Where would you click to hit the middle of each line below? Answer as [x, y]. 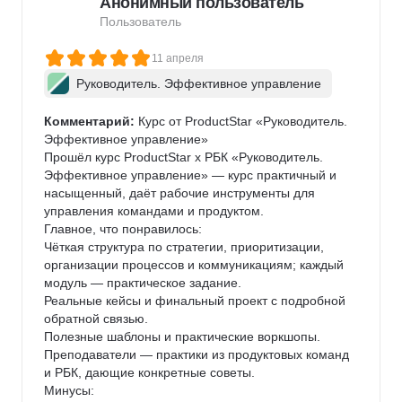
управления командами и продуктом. [154, 211]
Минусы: [69, 390]
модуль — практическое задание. [143, 283]
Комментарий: [89, 121]
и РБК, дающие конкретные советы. [149, 372]
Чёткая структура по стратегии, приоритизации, [186, 247]
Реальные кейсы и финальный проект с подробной [197, 301]
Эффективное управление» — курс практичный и [192, 175]
